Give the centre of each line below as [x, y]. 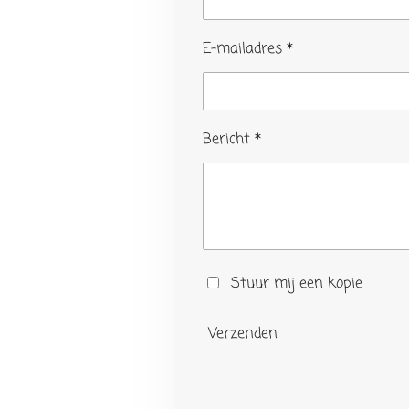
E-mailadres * [248, 49]
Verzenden [243, 335]
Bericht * [232, 139]
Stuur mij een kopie [296, 283]
